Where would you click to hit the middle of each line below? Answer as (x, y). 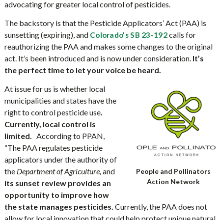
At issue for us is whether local (55, 89)
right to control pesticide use (52, 112)
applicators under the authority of (60, 159)
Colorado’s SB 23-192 (128, 35)
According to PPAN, (68, 136)
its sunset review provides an (57, 183)
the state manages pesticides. (59, 206)
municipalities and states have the (60, 100)
